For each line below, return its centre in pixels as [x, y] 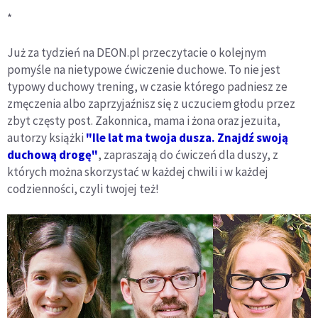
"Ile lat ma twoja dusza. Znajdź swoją [187, 137]
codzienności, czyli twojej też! [83, 188]
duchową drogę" [53, 154]
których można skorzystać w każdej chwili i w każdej [138, 171]
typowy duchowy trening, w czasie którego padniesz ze [147, 86]
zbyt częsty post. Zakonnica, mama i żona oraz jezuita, [144, 120]
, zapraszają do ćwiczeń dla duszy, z [188, 154]
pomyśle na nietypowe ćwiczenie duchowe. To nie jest [144, 69]
